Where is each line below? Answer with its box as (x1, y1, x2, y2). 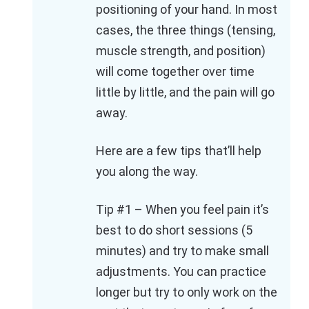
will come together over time (96, 64, 255, 79)
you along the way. (96, 164, 198, 179)
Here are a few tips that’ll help (96, 143, 261, 159)
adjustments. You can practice (96, 264, 266, 279)
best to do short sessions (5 (96, 223, 252, 238)
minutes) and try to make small (96, 243, 269, 259)
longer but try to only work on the (96, 285, 277, 300)
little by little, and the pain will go (96, 85, 275, 100)
